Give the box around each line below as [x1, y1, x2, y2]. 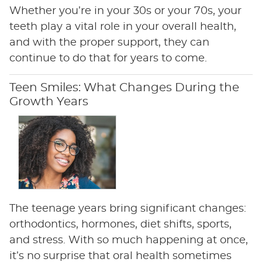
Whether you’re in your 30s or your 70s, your [9, 5, 242, 16]
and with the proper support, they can [9, 37, 209, 48]
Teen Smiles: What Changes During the [9, 81, 239, 94]
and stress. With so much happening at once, [9, 235, 248, 246]
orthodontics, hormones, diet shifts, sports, [9, 219, 232, 230]
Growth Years [9, 95, 88, 108]
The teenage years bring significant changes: [9, 203, 246, 214]
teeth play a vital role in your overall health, [9, 21, 236, 32]
